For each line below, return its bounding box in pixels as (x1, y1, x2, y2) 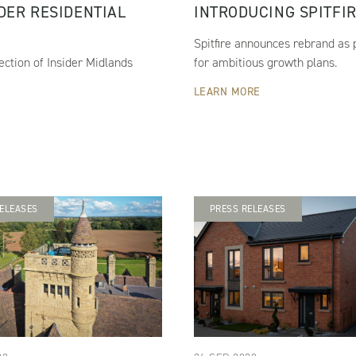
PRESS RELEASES (209, 203, 286, 216)
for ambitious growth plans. (193, 54, 337, 72)
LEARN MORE (193, 84, 261, 100)
